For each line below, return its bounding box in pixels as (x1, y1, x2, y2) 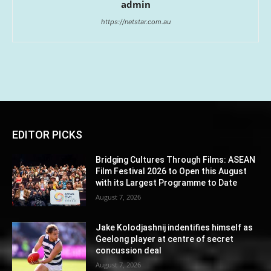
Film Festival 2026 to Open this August (96, 166, 247, 176)
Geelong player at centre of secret (96, 233, 234, 244)
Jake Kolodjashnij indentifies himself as (96, 222, 253, 232)
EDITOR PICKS (12, 128, 82, 141)
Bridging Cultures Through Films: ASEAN (96, 154, 256, 165)
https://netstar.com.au (100, 17, 171, 26)
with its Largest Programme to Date (96, 177, 238, 188)
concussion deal (96, 245, 162, 255)
